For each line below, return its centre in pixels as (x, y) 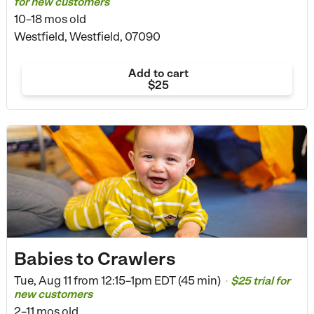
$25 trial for (260, 281)
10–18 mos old (50, 19)
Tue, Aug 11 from (56, 281)
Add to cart (158, 73)
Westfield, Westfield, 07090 (87, 36)
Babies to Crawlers (94, 258)
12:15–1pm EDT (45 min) (161, 281)
